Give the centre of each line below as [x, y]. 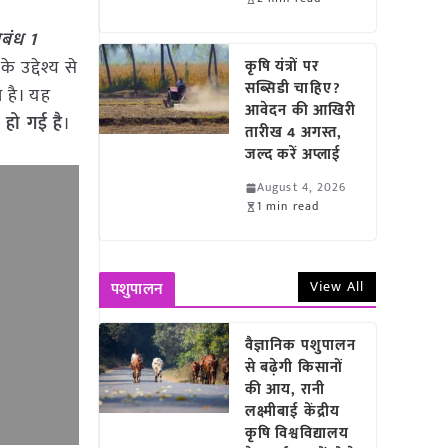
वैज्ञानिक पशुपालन [301, 345]
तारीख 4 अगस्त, [294, 132]
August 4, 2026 [302, 187]
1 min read [288, 206]
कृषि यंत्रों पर [282, 66]
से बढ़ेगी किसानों [294, 367]
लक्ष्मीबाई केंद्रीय [292, 411]
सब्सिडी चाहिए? [293, 88]
